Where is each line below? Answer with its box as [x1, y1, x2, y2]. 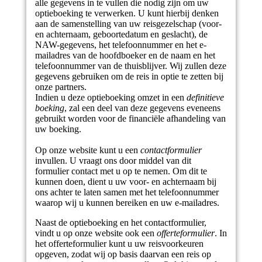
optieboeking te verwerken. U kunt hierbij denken [35, 8, 219, 18]
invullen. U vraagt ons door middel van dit [35, 156, 191, 166]
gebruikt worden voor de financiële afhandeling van [35, 113, 226, 123]
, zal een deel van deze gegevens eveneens [64, 103, 220, 113]
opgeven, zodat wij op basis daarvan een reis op [35, 249, 211, 259]
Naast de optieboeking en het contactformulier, [35, 218, 206, 227]
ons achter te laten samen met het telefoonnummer [35, 187, 219, 197]
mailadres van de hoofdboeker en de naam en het [35, 50, 215, 60]
